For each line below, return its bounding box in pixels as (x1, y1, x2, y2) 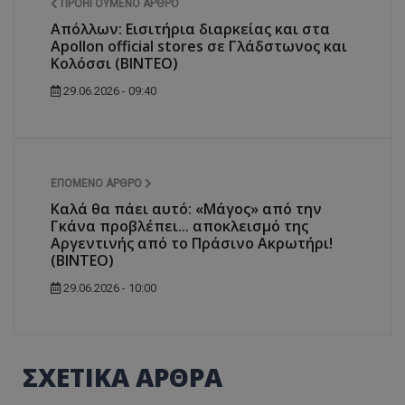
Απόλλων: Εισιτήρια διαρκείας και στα (51, 18, 330, 39)
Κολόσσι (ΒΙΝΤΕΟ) (51, 52, 178, 73)
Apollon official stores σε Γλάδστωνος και (51, 35, 347, 56)
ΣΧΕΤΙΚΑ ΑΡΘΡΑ (23, 359, 222, 394)
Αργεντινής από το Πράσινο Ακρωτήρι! (51, 232, 333, 253)
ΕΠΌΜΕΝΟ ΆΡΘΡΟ (51, 176, 145, 190)
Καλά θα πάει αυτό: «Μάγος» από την (51, 198, 322, 219)
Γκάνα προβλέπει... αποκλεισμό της (51, 215, 308, 236)
